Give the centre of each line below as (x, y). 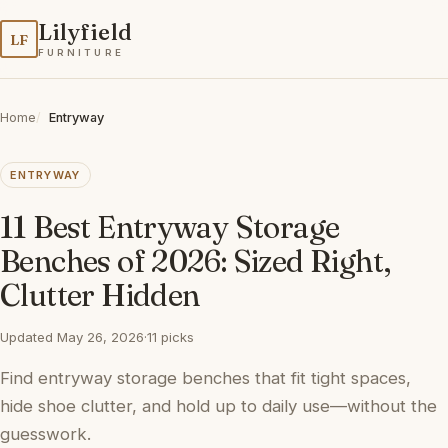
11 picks (170, 337)
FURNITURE (81, 52)
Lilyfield (85, 32)
